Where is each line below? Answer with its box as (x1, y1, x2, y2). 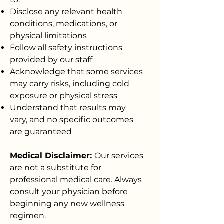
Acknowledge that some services (10, 67, 143, 76)
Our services (94, 151, 143, 160)
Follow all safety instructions (10, 43, 122, 52)
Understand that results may (10, 103, 126, 112)
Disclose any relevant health (10, 7, 122, 16)
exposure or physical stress (10, 91, 117, 100)
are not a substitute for (10, 163, 101, 172)
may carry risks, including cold (10, 79, 129, 88)
